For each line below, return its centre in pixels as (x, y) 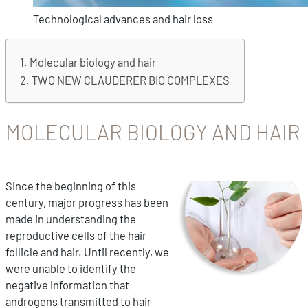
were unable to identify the (71, 268)
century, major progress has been (87, 202)
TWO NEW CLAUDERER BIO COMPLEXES (131, 79)
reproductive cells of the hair (76, 235)
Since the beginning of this (71, 186)
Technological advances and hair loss (123, 19)
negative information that (67, 285)
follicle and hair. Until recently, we (87, 252)
